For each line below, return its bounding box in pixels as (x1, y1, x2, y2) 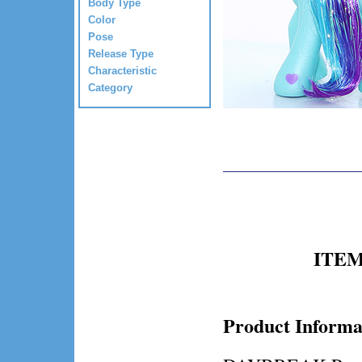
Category (88, 81, 133, 94)
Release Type (88, 47, 154, 60)
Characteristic (88, 64, 157, 77)
